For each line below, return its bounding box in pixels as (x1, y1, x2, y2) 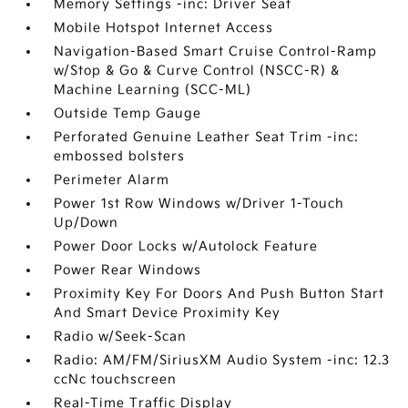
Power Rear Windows (54, 262, 202, 278)
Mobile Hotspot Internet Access (54, 20, 274, 36)
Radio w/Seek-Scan (54, 329, 188, 344)
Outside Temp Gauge (54, 106, 202, 121)
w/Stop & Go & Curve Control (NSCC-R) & (54, 63, 341, 78)
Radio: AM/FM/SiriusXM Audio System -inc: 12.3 (54, 352, 391, 368)
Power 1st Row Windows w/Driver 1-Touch (54, 196, 345, 211)
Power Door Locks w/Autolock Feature (54, 239, 319, 254)
